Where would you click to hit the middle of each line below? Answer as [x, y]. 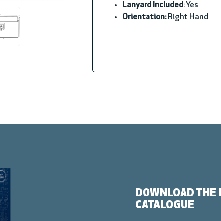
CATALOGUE [165, 205]
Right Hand [187, 17]
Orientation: [144, 17]
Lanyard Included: [153, 5]
